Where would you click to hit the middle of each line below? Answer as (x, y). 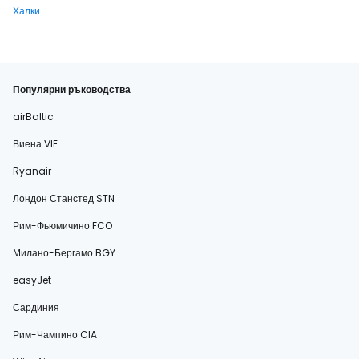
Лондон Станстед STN (64, 198)
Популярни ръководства (72, 89)
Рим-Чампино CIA (55, 335)
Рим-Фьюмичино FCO (63, 226)
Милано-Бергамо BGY (64, 253)
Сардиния (36, 307)
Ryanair (32, 171)
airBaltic (33, 117)
